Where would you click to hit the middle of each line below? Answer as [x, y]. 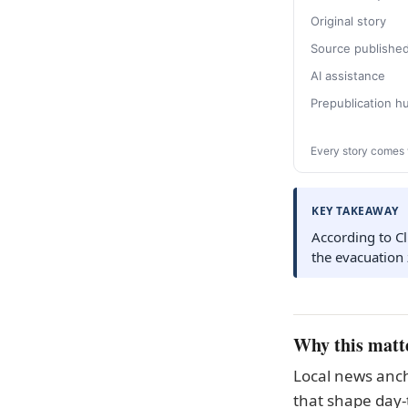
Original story [348, 21]
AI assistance [348, 76]
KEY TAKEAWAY [355, 211]
